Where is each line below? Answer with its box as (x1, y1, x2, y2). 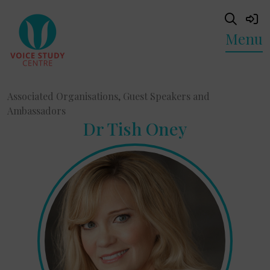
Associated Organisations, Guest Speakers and (7, 90, 210, 102)
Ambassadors (7, 104, 66, 117)
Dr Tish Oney (83, 117, 187, 140)
